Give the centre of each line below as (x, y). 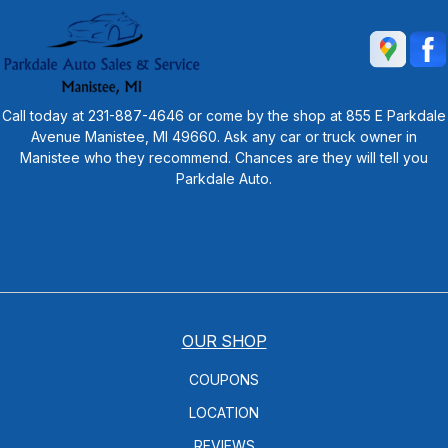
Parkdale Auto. (224, 178)
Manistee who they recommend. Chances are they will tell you (224, 157)
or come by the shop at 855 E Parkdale (315, 115)
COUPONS (224, 379)
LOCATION (224, 412)
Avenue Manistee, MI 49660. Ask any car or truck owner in (224, 136)
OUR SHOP (224, 340)
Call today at (45, 115)
